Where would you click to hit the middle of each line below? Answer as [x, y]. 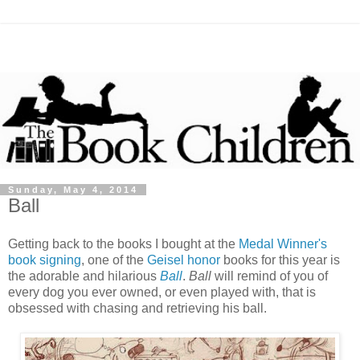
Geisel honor [184, 260]
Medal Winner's [283, 243]
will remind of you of [270, 276]
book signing [45, 260]
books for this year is [280, 260]
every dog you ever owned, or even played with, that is [162, 292]
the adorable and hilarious [84, 276]
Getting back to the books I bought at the [123, 243]
